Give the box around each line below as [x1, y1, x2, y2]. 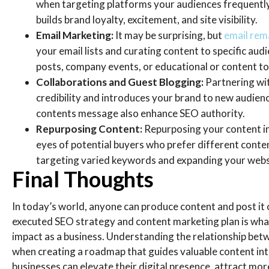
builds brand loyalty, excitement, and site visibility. [36, 13, 259, 26]
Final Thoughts [12, 166, 154, 192]
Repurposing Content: [36, 122, 144, 135]
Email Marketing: [36, 29, 115, 41]
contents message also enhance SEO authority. [36, 107, 245, 119]
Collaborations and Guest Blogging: [36, 76, 205, 88]
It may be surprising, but [115, 29, 222, 41]
